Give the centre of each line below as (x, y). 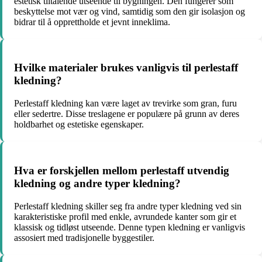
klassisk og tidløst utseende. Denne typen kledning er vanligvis (130, 227)
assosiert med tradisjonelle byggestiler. (84, 237)
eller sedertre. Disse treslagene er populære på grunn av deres (127, 114)
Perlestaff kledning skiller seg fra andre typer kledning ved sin (128, 206)
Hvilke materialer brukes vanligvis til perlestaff (126, 68)
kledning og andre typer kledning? (97, 183)
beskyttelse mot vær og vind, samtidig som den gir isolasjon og (130, 11)
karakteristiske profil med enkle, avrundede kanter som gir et (125, 216)
